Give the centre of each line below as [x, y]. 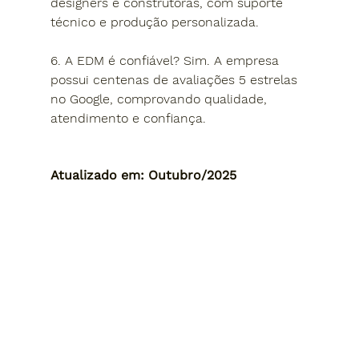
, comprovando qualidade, [190, 99]
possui [71, 79]
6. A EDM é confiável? [117, 60]
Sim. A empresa [233, 60]
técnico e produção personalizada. [154, 22]
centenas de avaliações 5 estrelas [197, 79]
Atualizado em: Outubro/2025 [143, 175]
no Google [80, 99]
